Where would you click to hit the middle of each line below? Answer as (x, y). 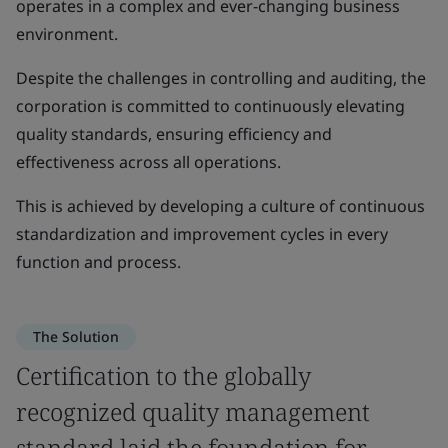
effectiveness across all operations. (148, 162)
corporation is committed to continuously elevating (210, 106)
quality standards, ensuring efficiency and (174, 134)
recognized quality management (193, 411)
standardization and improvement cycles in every (202, 234)
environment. (67, 34)
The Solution (76, 336)
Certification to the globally (163, 375)
